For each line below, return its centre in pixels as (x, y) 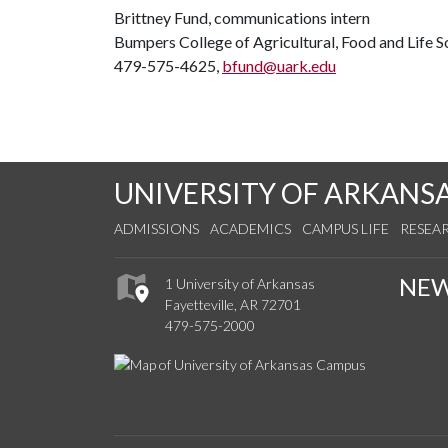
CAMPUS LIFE (345, 228)
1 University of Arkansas (240, 284)
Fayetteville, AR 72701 (233, 305)
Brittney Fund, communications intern (242, 17)
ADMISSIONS (156, 228)
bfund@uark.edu (279, 65)
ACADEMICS (250, 228)
